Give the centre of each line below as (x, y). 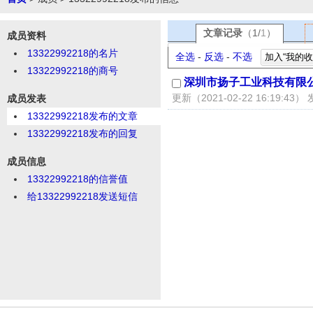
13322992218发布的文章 (82, 116)
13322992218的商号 (73, 71)
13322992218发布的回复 (82, 133)
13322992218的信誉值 (78, 179)
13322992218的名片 (73, 53)
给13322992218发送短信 (82, 196)
